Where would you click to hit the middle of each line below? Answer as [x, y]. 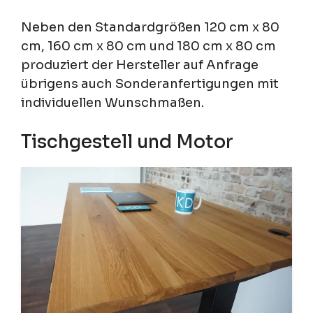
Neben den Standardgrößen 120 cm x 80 [150, 28]
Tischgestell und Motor [127, 143]
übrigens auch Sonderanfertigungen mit [150, 84]
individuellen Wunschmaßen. [112, 103]
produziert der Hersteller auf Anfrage [140, 65]
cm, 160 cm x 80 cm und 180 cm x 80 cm [148, 46]
